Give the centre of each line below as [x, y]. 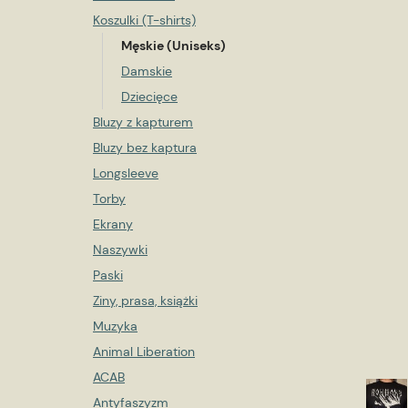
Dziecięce [149, 97]
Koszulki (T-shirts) [144, 20]
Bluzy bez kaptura [145, 148]
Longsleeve [126, 173]
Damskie [147, 71]
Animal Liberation [144, 352]
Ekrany [113, 224]
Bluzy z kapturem [143, 122]
